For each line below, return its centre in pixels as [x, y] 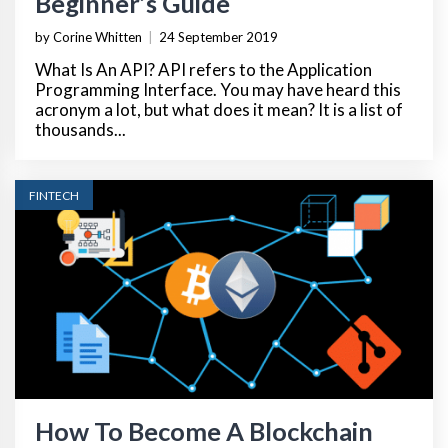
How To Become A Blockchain [204, 430]
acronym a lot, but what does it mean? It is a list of [219, 110]
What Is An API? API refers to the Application [203, 70]
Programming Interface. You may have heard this [218, 90]
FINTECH [54, 196]
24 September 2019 [218, 37]
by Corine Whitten [88, 37]
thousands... [80, 130]
